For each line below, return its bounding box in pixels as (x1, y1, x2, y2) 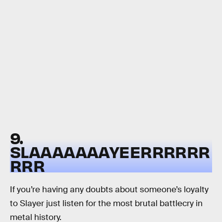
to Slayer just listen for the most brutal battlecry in (10, 198, 203, 209)
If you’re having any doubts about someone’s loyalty (10, 184, 209, 195)
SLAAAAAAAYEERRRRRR (10, 141, 210, 162)
